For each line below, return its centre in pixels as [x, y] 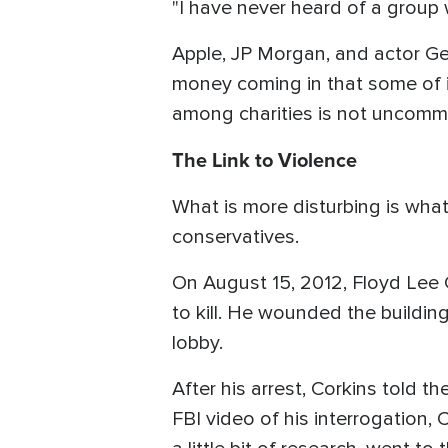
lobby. [200, 342]
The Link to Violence [264, 159]
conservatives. [238, 236]
